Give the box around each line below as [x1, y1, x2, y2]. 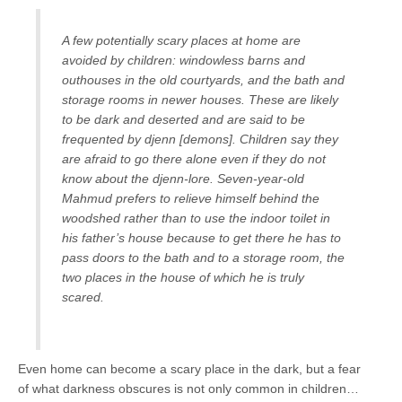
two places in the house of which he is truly [62, 270, 304, 285]
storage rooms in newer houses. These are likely [62, 92, 338, 108]
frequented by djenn [62, 132, 179, 147]
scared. [62, 290, 104, 305]
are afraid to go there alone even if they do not [62, 152, 326, 167]
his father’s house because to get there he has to [62, 231, 341, 246]
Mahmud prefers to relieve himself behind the [62, 191, 319, 206]
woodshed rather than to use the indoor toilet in [62, 211, 330, 226]
